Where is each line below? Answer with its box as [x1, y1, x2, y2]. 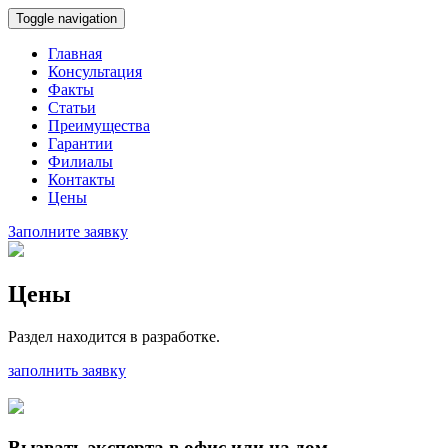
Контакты [48, 171, 115, 188]
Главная [48, 45, 102, 62]
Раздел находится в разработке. [8, 327, 220, 345]
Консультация [48, 63, 142, 80]
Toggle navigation [16, 11, 117, 26]
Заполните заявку [8, 223, 128, 240]
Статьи [48, 99, 96, 116]
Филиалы [48, 153, 113, 170]
